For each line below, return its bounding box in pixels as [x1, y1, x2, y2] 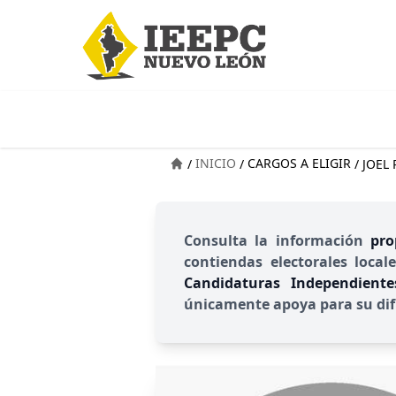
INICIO [195, 155, 236, 172]
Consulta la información [184, 230, 371, 250]
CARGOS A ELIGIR [247, 155, 351, 172]
